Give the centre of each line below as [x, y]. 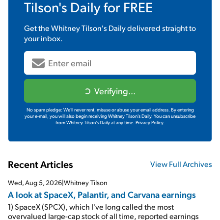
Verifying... [115, 90]
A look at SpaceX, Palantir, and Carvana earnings [102, 194]
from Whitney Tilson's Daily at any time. [96, 122]
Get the [38, 27]
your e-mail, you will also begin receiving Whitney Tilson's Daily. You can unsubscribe [110, 116]
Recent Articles [41, 164]
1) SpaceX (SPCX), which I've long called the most [91, 206]
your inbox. [43, 38]
